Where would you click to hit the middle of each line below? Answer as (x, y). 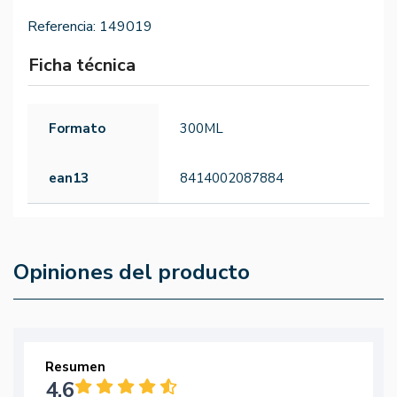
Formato (77, 129)
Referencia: (62, 27)
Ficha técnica (82, 66)
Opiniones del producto (132, 272)
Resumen (75, 367)
